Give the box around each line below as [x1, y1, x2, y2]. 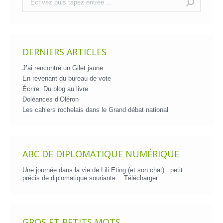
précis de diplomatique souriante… [22, 174, 124, 182]
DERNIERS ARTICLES [22, 45, 107, 58]
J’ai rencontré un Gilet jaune [22, 64, 103, 72]
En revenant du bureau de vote [22, 74, 111, 82]
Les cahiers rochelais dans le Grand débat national [22, 106, 168, 113]
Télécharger [124, 174, 158, 182]
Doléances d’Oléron [22, 95, 79, 103]
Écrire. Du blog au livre [22, 85, 88, 93]
